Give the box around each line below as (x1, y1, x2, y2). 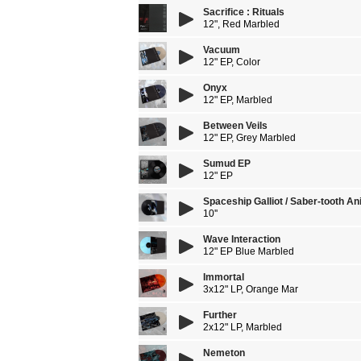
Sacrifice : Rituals (203, 6, 284, 18)
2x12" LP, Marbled (203, 322, 282, 333)
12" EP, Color (203, 56, 260, 68)
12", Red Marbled (203, 19, 280, 30)
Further (203, 309, 237, 321)
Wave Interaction (203, 234, 280, 245)
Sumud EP (203, 158, 251, 169)
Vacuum (203, 44, 240, 56)
